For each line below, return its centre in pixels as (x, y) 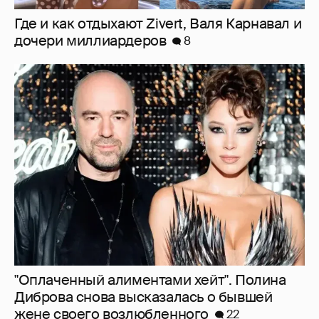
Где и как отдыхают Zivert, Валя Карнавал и (158, 23)
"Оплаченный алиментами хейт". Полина (150, 279)
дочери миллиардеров (90, 40)
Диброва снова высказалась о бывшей (143, 297)
